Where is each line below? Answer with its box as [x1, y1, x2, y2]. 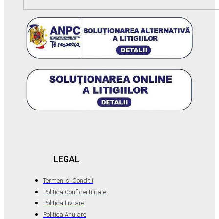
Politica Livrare [43, 199, 84, 207]
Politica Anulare [43, 210, 86, 218]
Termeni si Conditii [43, 176, 93, 184]
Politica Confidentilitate [43, 188, 106, 196]
